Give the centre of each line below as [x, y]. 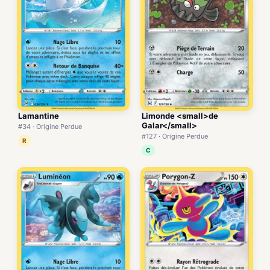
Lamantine [39, 115]
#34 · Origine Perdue [50, 126]
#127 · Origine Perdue [175, 136]
